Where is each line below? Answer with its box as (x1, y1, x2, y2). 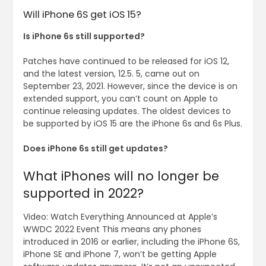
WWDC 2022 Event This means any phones (23, 223, 201, 236)
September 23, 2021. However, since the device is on (23, 80, 237, 93)
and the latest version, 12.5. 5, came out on (23, 68, 199, 80)
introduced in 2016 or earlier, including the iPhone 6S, (23, 236, 240, 248)
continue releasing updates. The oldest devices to (23, 105, 231, 118)
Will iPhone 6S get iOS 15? (23, 8, 141, 22)
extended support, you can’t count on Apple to (23, 93, 218, 105)
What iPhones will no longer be (23, 167, 219, 185)
